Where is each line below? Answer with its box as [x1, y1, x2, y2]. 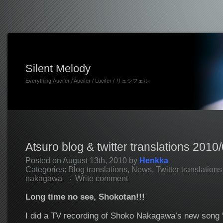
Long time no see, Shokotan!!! [25, 192, 145, 202]
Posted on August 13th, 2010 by [25, 156, 139, 165]
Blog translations [68, 165, 127, 174]
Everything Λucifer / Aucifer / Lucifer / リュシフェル [25, 78, 149, 84]
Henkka [139, 156, 168, 165]
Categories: [25, 165, 68, 174]
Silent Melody [25, 62, 91, 75]
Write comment [75, 174, 128, 183]
